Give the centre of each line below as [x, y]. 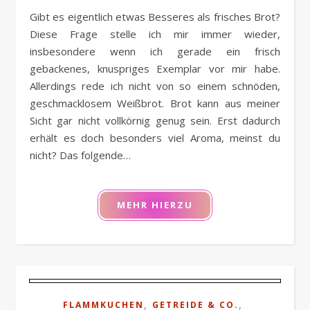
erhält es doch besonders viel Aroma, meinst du [155, 138]
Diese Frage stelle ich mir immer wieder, [155, 34]
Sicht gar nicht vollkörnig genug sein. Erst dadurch [155, 121]
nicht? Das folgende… [80, 155]
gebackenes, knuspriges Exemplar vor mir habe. [155, 69]
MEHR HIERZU [155, 205]
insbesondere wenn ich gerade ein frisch [155, 52]
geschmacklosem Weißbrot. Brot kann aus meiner [155, 103]
